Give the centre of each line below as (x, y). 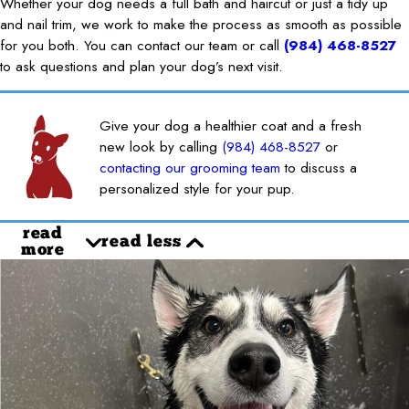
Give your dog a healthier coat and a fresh (231, 125)
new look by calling (161, 146)
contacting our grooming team (190, 167)
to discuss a (319, 167)
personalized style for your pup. (198, 188)
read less (142, 242)
